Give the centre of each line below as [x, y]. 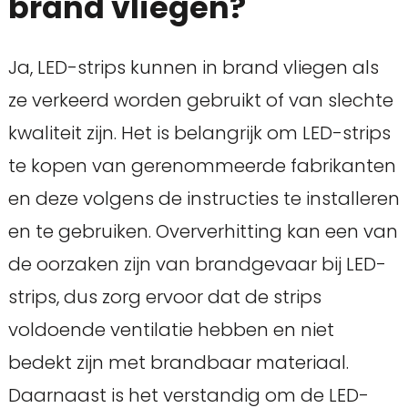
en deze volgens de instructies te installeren [204, 199]
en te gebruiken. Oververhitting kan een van [203, 232]
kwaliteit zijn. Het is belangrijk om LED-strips [199, 133]
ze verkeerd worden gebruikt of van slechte [200, 101]
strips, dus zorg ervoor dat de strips [164, 297]
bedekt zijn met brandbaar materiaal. [178, 363]
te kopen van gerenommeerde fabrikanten [202, 166]
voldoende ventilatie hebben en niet [171, 330]
